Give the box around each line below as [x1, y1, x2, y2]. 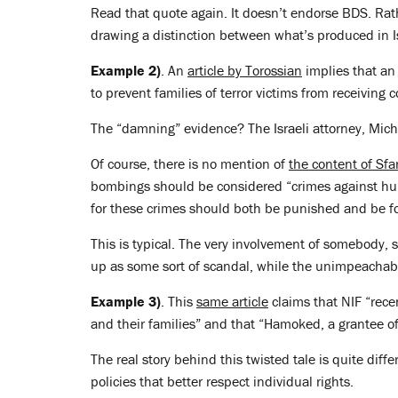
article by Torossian [187, 61, 302, 79]
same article [196, 292, 268, 310]
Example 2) [91, 61, 161, 79]
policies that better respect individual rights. [91, 372, 354, 390]
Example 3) [91, 292, 161, 310]
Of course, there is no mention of [91, 155, 289, 172]
